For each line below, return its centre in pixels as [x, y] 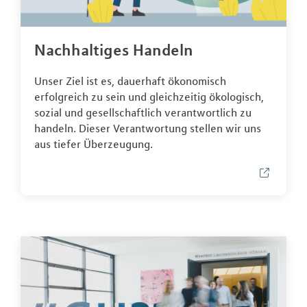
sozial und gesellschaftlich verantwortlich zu [143, 112]
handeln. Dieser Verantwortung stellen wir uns [148, 128]
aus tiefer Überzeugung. [94, 144]
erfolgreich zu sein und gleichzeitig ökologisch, [149, 96]
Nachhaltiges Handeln [114, 50]
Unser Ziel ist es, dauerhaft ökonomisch [130, 81]
